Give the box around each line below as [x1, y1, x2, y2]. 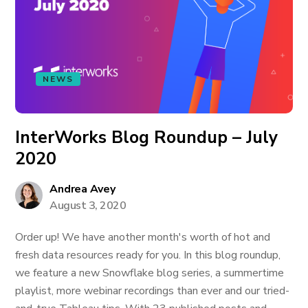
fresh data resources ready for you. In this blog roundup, [15, 247, 281, 263]
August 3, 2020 [49, 198, 126, 213]
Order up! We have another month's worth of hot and [15, 230, 271, 245]
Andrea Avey [49, 181, 115, 197]
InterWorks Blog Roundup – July [15, 126, 278, 149]
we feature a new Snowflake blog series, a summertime [15, 265, 285, 280]
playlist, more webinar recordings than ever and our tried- [15, 283, 290, 298]
